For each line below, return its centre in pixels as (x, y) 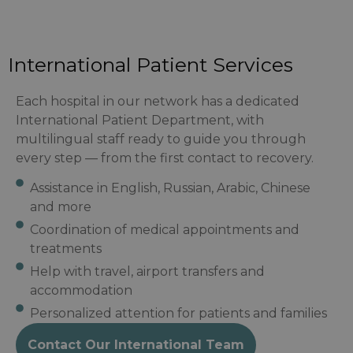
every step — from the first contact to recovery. (165, 158)
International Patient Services (150, 64)
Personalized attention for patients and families (178, 314)
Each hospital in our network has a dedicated (158, 101)
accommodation (81, 291)
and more (60, 207)
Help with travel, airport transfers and (147, 272)
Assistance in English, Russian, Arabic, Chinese (170, 188)
